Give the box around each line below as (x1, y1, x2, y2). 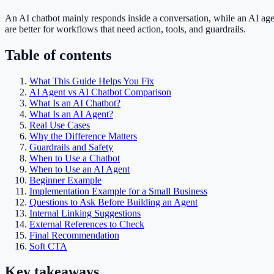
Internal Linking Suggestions (29, 207, 141, 218)
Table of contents (5, 46, 111, 63)
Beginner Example (29, 174, 102, 185)
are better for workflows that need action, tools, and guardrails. (5, 23, 246, 34)
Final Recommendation (29, 229, 119, 240)
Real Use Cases (29, 119, 90, 130)
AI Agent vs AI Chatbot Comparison (29, 86, 171, 97)
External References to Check (29, 218, 144, 229)
